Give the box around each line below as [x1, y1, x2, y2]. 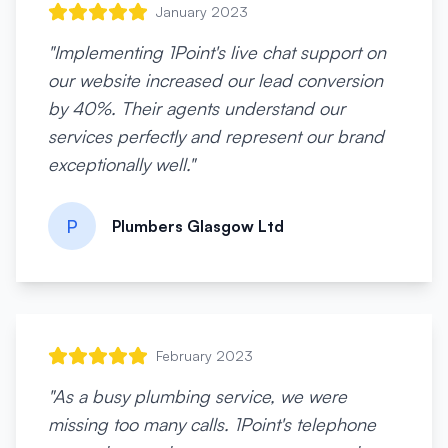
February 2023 [156, 347, 253, 364]
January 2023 [156, 3, 248, 20]
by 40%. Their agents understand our [48, 97, 345, 119]
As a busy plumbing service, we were [53, 385, 347, 407]
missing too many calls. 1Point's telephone [48, 413, 376, 435]
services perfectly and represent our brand [48, 125, 384, 147]
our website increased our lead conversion [48, 69, 383, 91]
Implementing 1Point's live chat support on [54, 41, 386, 63]
